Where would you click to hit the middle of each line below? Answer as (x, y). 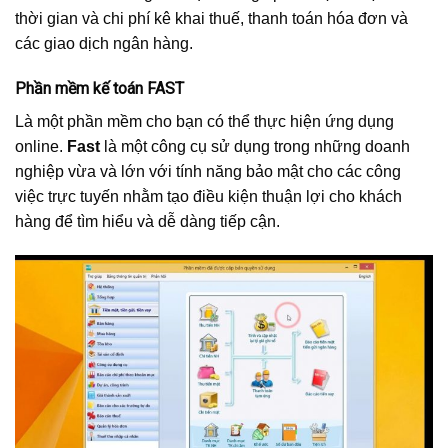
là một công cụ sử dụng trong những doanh (255, 147)
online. (41, 147)
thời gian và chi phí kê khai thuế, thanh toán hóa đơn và (211, 18)
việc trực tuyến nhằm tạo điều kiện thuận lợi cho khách (208, 197)
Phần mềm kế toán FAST (99, 89)
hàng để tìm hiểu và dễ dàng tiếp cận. (147, 222)
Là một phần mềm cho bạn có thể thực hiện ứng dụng (204, 122)
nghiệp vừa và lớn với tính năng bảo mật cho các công (208, 172)
